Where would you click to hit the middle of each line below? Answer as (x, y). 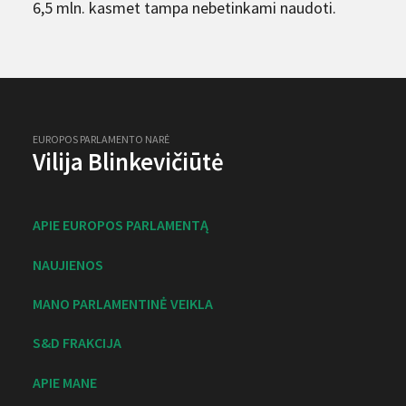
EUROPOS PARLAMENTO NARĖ (101, 139)
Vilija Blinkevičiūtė (128, 161)
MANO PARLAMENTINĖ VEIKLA (123, 303)
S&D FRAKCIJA (77, 343)
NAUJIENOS (68, 264)
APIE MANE (65, 382)
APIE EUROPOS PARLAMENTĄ (121, 225)
